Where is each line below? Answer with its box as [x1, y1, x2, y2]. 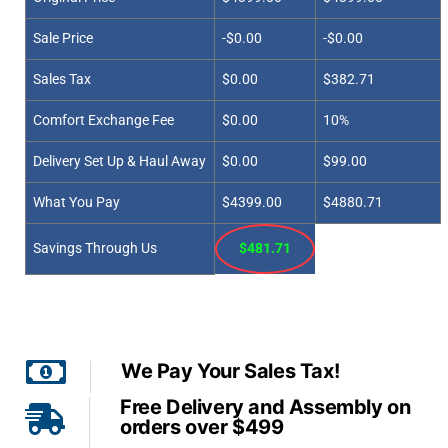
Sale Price [33, 30, 94, 48]
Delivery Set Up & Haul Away [33, 153, 207, 171]
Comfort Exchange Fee [33, 112, 175, 130]
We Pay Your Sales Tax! [121, 358, 340, 383]
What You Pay [33, 194, 121, 212]
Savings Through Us [33, 240, 158, 258]
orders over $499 [120, 415, 284, 440]
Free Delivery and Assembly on [120, 395, 411, 420]
